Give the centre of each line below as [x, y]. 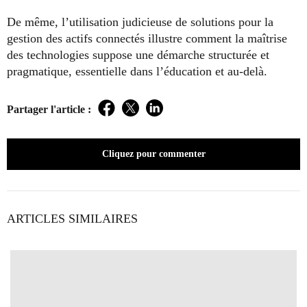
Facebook [130, 115]
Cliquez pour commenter [153, 153]
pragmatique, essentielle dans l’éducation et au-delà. [137, 71]
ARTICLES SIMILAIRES [72, 218]
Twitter [147, 115]
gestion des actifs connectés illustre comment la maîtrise [147, 38]
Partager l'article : [49, 109]
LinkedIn [176, 115]
